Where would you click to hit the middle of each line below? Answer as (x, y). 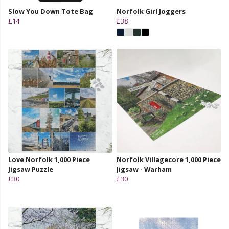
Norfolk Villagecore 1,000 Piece (169, 159)
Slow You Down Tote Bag (51, 11)
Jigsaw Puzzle (31, 169)
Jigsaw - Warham (144, 169)
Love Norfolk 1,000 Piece (49, 159)
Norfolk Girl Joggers (151, 11)
